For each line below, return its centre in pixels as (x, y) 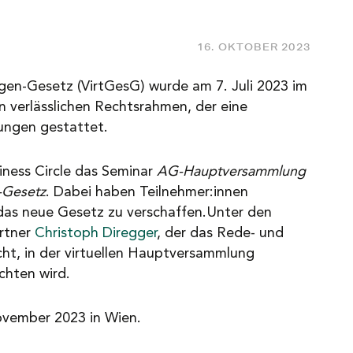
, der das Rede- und (220, 233)
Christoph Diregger (96, 233)
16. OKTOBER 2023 (253, 47)
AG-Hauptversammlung (231, 172)
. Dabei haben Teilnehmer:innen (147, 192)
